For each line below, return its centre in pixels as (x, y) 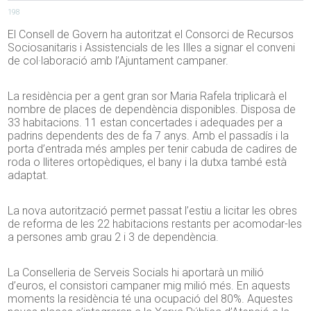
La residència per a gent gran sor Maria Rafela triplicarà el (148, 96)
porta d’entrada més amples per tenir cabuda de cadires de (153, 149)
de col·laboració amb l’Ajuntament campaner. (118, 61)
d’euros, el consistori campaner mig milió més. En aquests (149, 286)
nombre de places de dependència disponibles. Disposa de (152, 110)
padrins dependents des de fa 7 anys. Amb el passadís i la (149, 136)
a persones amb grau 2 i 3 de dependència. (114, 237)
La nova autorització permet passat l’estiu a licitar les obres (153, 211)
